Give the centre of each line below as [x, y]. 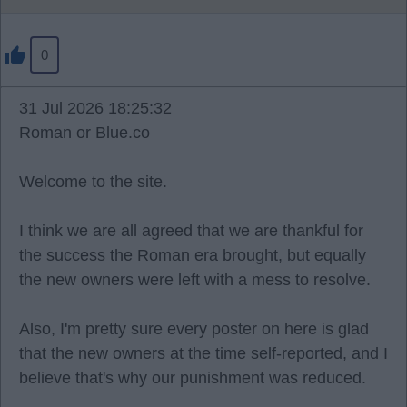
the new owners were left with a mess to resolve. [195, 280]
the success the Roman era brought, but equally [193, 255]
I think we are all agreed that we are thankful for [191, 231]
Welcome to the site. [93, 182]
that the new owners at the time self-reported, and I [203, 353]
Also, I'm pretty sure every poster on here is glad [194, 329]
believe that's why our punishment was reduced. [193, 378]
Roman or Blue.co [84, 133]
